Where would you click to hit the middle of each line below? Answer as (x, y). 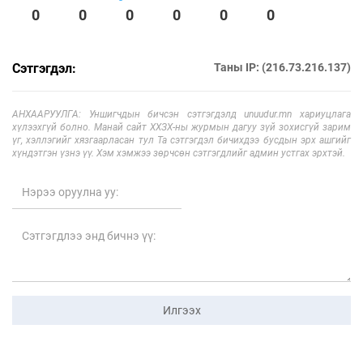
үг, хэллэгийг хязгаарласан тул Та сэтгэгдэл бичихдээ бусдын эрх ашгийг (181, 140)
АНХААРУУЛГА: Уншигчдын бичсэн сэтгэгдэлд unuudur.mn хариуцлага (181, 114)
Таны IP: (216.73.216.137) (282, 67)
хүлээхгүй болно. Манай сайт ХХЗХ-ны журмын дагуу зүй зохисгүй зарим (181, 127)
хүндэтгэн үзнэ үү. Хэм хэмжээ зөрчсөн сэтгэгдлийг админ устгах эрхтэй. (179, 153)
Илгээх (181, 310)
